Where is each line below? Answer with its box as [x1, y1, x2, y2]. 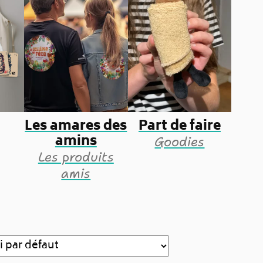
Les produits [38, 148, 114, 166]
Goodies [154, 133, 205, 150]
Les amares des [25, 115, 127, 138]
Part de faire [138, 115, 221, 138]
